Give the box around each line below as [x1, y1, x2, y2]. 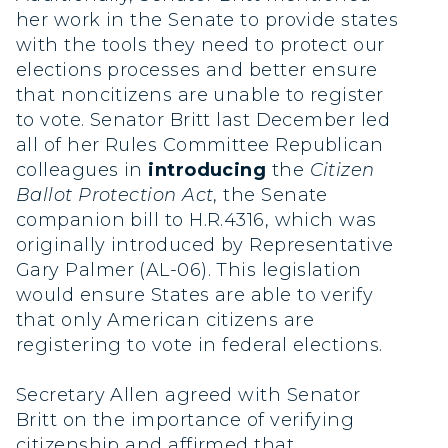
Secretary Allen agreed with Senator [16, 383, 361, 406]
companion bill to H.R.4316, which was [16, 208, 377, 231]
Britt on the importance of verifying [16, 408, 355, 431]
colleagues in [16, 158, 149, 181]
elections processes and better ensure [16, 58, 378, 81]
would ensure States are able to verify [16, 283, 374, 306]
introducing [148, 158, 267, 181]
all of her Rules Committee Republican [16, 133, 384, 156]
